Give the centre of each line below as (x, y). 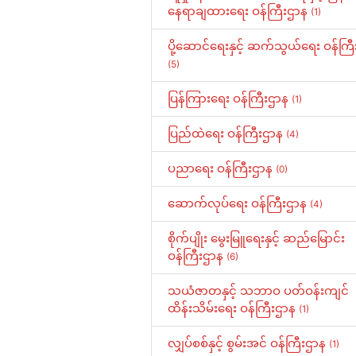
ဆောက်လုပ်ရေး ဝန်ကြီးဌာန (239, 203)
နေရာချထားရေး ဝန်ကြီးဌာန (240, 11)
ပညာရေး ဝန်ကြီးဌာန (222, 168)
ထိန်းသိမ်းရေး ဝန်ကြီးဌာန (234, 308)
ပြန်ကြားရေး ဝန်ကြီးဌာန (230, 99)
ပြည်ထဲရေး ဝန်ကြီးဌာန (227, 133)
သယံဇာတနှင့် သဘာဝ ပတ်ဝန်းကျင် (259, 291)
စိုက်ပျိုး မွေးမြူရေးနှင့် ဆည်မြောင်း (257, 238)
